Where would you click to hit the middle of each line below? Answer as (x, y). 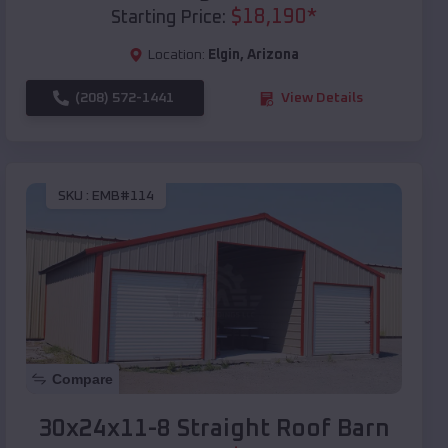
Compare (82, 379)
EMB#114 (123, 195)
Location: (176, 55)
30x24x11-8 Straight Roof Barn (214, 429)
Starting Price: (168, 18)
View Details (322, 98)
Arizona (273, 55)
